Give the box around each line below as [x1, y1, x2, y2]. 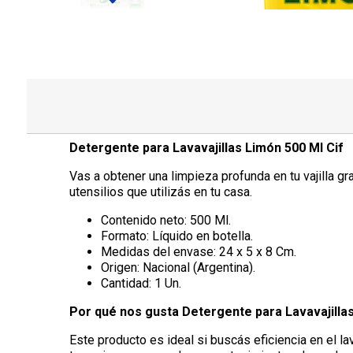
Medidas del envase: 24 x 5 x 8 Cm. [100, 244, 296, 260]
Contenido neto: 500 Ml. [100, 213, 231, 229]
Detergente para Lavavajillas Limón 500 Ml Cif [69, 140, 344, 156]
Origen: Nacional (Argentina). [100, 260, 255, 276]
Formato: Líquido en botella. [100, 229, 253, 244]
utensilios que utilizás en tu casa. [69, 184, 252, 200]
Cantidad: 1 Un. [100, 276, 181, 292]
